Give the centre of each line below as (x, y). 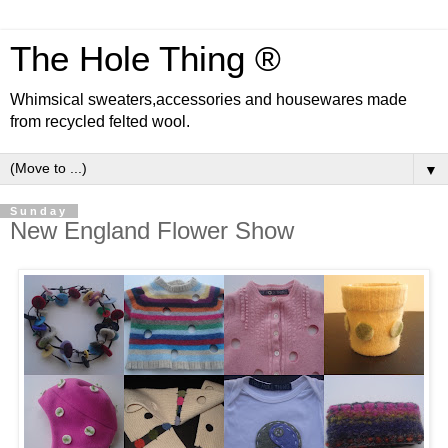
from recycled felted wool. (100, 121)
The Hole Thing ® (145, 59)
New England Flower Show (152, 230)
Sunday (39, 211)
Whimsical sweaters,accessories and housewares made (208, 99)
